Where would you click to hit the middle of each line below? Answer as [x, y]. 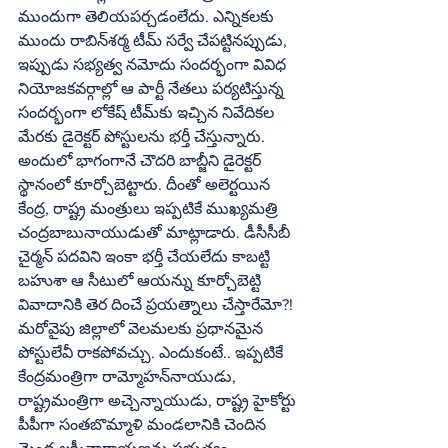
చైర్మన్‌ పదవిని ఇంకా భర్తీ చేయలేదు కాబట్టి [35, 256]
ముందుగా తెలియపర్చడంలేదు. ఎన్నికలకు [148, 16]
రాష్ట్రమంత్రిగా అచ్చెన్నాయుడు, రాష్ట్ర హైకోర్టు [159, 400]
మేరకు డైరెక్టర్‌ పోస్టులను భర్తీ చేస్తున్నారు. [59, 136]
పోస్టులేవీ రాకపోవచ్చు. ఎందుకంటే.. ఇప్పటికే [152, 352]
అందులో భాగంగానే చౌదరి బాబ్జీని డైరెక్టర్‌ [139, 160]
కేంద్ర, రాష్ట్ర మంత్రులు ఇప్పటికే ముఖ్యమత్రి [150, 208]
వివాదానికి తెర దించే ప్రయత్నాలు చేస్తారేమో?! [157, 304]
